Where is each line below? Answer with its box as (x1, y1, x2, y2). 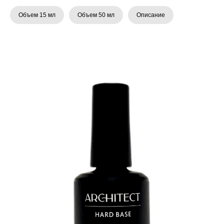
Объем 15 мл (18, 11, 55, 18)
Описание (136, 11, 165, 18)
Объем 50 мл (77, 11, 114, 18)
